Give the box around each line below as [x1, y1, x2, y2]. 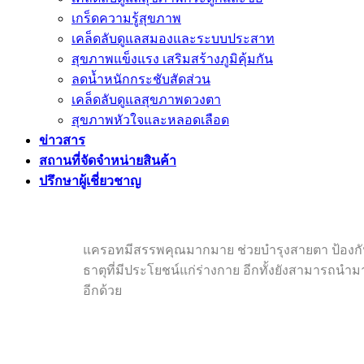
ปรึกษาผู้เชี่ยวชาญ [39, 174, 141, 188]
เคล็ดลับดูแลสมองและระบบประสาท [71, 32, 275, 45]
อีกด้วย [83, 284, 122, 297]
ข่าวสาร [39, 133, 85, 147]
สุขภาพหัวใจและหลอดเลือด [71, 113, 229, 127]
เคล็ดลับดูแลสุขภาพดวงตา [71, 93, 221, 106]
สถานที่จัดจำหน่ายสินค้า [39, 154, 176, 167]
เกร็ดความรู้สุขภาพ [71, 11, 181, 25]
